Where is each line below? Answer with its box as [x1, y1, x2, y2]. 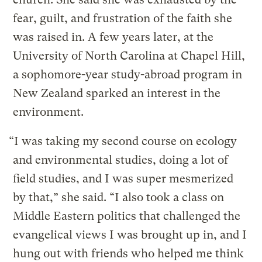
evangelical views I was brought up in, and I [13, 228, 247, 242]
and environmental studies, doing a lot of [13, 153, 229, 167]
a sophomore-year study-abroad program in [13, 68, 243, 82]
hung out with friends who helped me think [13, 247, 244, 261]
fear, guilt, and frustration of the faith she [13, 12, 233, 26]
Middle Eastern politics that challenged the [13, 209, 241, 223]
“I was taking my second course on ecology [9, 135, 237, 149]
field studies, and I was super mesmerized [13, 172, 234, 186]
